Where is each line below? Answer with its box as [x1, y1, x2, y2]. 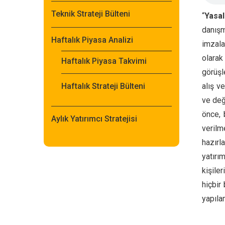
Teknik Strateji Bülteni [51, 9, 130, 19]
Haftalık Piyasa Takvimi [61, 56, 147, 66]
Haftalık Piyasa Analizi [51, 35, 133, 45]
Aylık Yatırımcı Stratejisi [51, 114, 137, 124]
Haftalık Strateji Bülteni [61, 81, 145, 91]
